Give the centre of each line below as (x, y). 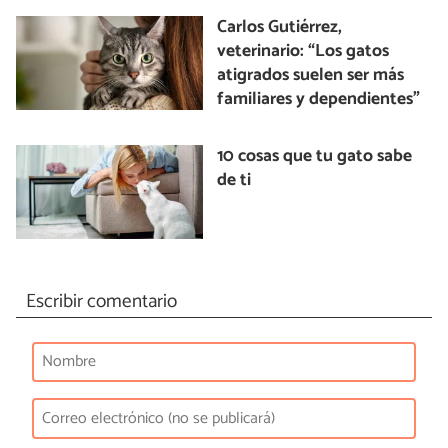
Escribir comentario (101, 301)
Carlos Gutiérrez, (280, 28)
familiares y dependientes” (319, 100)
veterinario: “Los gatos (303, 52)
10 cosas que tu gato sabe (315, 157)
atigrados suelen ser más (311, 76)
